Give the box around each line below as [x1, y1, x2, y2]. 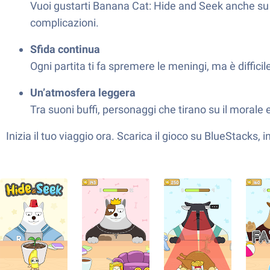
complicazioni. [30, 16, 99, 29]
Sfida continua [30, 43, 100, 55]
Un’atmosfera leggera [30, 86, 136, 99]
